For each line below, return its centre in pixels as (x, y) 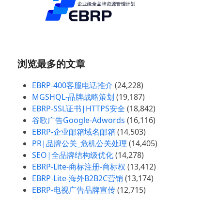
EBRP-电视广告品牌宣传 (74, 190)
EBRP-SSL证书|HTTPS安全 (78, 108)
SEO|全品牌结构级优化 (73, 155)
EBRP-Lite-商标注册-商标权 (79, 167)
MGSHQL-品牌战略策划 (73, 97)
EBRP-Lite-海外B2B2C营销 (77, 178)
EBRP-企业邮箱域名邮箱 (74, 132)
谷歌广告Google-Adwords (78, 120)
